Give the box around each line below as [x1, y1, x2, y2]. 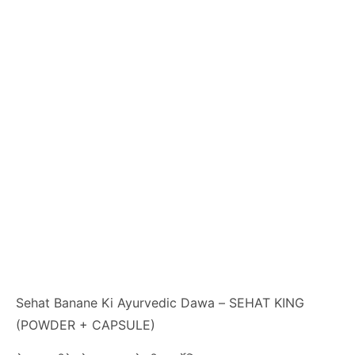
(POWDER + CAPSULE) [16, 317, 155, 333]
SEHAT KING [229, 295, 304, 311]
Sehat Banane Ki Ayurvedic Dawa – [16, 295, 229, 311]
